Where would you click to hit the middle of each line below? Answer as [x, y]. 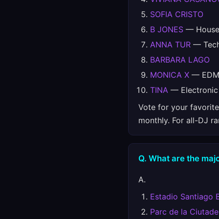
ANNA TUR [170, 44]
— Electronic [193, 90]
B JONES [167, 29]
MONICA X [170, 75]
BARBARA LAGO [180, 60]
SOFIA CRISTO [177, 14]
